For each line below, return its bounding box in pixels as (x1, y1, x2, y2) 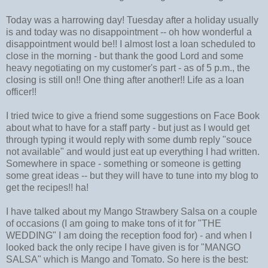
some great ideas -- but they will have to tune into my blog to (6, 170, 258, 181)
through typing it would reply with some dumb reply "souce (6, 135, 252, 145)
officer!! (6, 87, 36, 98)
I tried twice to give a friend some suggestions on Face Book (6, 111, 260, 121)
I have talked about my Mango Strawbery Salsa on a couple (6, 206, 257, 217)
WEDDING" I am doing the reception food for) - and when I (6, 230, 252, 241)
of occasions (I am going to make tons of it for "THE (6, 218, 221, 229)
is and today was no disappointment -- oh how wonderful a (6, 27, 252, 38)
